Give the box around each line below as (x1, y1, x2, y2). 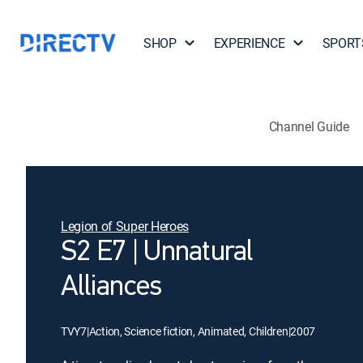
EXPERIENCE (213, 34, 285, 52)
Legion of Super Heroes (61, 217, 189, 235)
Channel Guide (268, 117, 349, 135)
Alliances (61, 273, 162, 302)
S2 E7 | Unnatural (61, 238, 253, 267)
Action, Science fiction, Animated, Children (88, 323, 288, 339)
